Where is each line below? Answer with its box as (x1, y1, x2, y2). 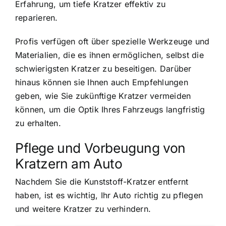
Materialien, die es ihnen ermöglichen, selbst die (15, 49, 204, 60)
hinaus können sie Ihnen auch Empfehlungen (15, 77, 188, 87)
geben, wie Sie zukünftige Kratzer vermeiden (15, 90, 191, 101)
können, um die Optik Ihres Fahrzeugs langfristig (15, 104, 205, 115)
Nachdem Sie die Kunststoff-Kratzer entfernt (15, 177, 189, 187)
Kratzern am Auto (15, 155, 123, 172)
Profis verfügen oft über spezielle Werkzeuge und (15, 36, 210, 46)
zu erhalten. (15, 118, 61, 128)
